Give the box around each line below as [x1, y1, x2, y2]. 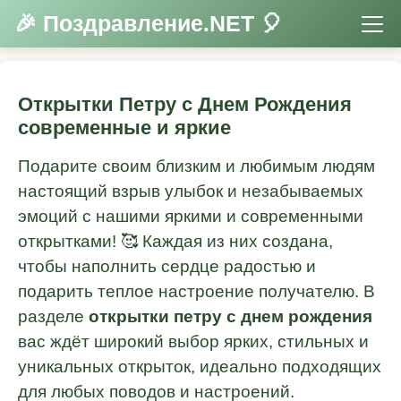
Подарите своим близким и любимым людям [18, 157, 375, 176]
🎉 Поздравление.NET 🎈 [14, 12, 283, 37]
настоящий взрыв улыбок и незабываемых [18, 182, 363, 201]
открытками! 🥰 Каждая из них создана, [18, 232, 333, 252]
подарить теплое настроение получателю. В [18, 282, 375, 302]
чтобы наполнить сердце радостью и [18, 257, 316, 277]
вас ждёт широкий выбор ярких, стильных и [18, 332, 369, 352]
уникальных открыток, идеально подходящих [18, 357, 381, 377]
